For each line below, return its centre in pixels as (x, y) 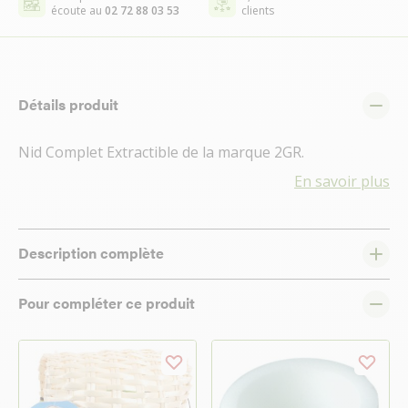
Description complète (91, 253)
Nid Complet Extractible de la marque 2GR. (161, 152)
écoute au (78, 10)
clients (258, 10)
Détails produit (68, 104)
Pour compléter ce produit (107, 303)
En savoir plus (342, 181)
